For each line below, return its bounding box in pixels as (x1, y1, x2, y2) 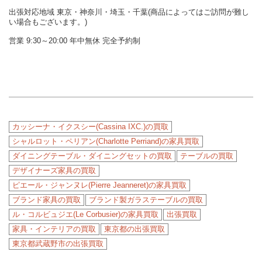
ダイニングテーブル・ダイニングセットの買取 (12, 151, 172, 161)
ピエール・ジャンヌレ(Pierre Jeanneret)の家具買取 (12, 181, 187, 190)
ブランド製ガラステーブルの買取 (89, 195, 203, 205)
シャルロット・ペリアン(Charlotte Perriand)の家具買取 (12, 137, 199, 146)
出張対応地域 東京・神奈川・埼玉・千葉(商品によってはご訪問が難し (9, 8, 249, 17)
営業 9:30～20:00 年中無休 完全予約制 (9, 36, 140, 46)
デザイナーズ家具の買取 (12, 166, 96, 175)
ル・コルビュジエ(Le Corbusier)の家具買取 (12, 210, 158, 219)
